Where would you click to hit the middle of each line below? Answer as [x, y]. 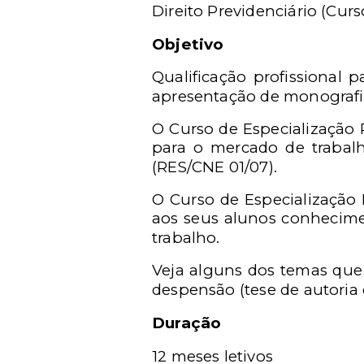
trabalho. [186, 238]
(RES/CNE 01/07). [214, 167]
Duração [187, 323]
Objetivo [188, 44]
